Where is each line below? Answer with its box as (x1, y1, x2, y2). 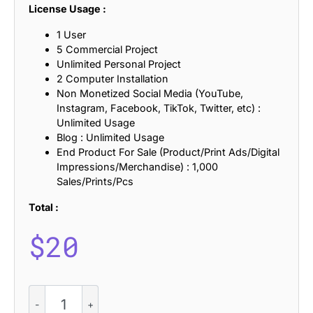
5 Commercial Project (57, 43, 158, 55)
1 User (57, 28, 86, 41)
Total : (29, 201, 59, 213)
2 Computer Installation (57, 72, 168, 85)
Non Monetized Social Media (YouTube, (57, 87, 243, 99)
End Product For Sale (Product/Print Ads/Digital (57, 145, 279, 158)
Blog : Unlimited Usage (57, 131, 164, 143)
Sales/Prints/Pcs (57, 175, 133, 187)
